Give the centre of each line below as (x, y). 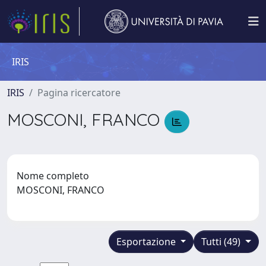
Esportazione (147, 241)
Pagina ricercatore (79, 93)
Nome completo (53, 175)
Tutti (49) (222, 241)
